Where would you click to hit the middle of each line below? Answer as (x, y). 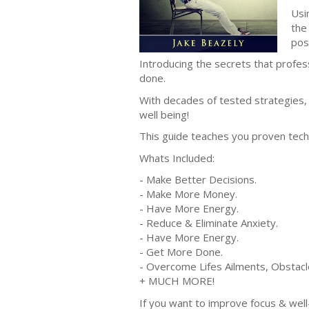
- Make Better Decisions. (198, 179)
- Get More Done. (181, 252)
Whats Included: (177, 158)
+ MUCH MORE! (177, 281)
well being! (164, 114)
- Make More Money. (188, 194)
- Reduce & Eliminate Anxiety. (209, 223)
